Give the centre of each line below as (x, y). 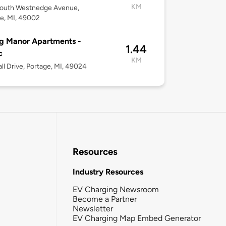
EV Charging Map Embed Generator (137, 218)
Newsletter (93, 208)
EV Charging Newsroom (116, 189)
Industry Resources (108, 172)
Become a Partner (105, 199)
